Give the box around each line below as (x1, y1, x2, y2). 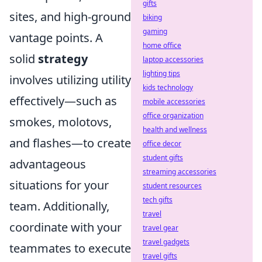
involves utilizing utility (9, 71, 131, 88)
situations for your (9, 177, 109, 193)
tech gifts (143, 195, 173, 205)
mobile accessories (143, 96, 205, 106)
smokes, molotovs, (9, 113, 112, 130)
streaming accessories (143, 167, 216, 177)
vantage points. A (9, 29, 103, 46)
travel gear (143, 223, 178, 233)
